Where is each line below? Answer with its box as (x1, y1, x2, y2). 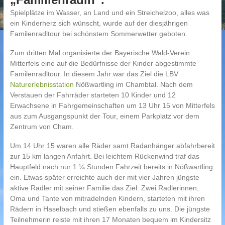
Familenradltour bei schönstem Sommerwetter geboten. (10, 30, 187, 38)
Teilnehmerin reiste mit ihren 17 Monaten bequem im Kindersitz (10, 215, 211, 223)
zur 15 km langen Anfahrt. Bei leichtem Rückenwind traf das (10, 152, 199, 160)
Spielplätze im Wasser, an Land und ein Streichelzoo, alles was (10, 9, 209, 17)
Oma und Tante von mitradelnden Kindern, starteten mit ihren (10, 194, 205, 202)
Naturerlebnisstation (10, 80, 76, 88)
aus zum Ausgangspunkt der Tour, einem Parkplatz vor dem (10, 112, 199, 120)
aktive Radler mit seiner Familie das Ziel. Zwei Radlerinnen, (10, 184, 199, 192)
